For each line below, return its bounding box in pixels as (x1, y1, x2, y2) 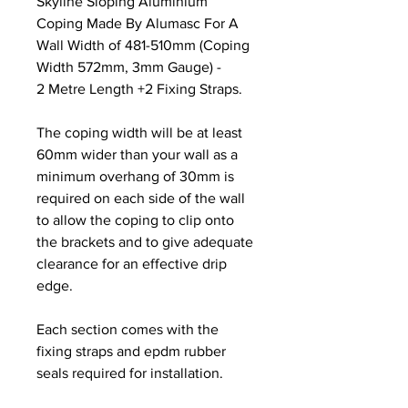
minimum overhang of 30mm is (36, 168, 234, 184)
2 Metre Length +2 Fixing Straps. (36, 80, 242, 97)
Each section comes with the (36, 321, 219, 337)
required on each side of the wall (36, 189, 245, 206)
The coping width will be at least (36, 124, 242, 140)
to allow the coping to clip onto (36, 211, 234, 228)
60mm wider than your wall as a (36, 146, 238, 162)
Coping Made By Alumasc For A (36, 15, 239, 31)
